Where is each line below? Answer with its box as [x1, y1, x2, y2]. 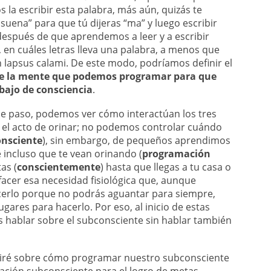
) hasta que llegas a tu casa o [100, 160, 231, 174]
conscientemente [17, 160, 100, 174]
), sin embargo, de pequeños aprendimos [42, 134, 230, 147]
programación [142, 147, 211, 160]
